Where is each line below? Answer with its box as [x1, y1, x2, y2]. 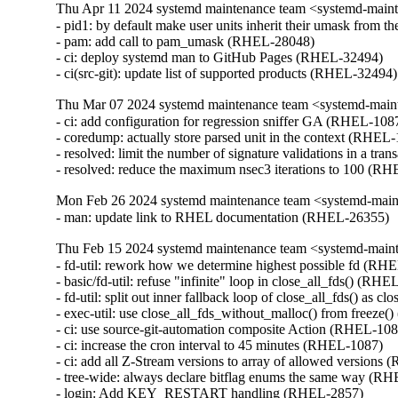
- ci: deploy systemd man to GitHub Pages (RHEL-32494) [56, 50, 384, 66]
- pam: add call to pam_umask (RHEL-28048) [56, 34, 315, 50]
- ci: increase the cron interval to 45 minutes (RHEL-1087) [56, 338, 384, 354]
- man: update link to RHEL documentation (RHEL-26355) [56, 210, 390, 226]
